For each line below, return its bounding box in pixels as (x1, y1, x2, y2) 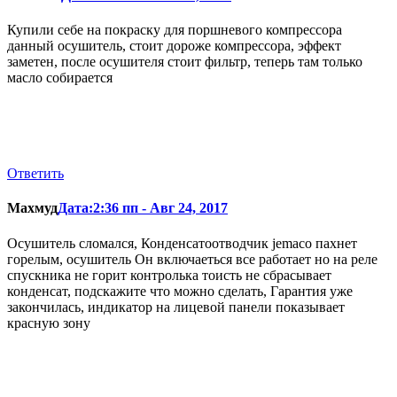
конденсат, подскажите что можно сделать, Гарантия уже (7, 283, 353, 299)
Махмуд (7, 200, 58, 216)
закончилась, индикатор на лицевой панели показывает (7, 299, 345, 315)
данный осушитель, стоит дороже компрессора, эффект (7, 38, 341, 54)
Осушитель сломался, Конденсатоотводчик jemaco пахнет (7, 235, 357, 251)
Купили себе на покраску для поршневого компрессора (7, 22, 342, 38)
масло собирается (7, 70, 113, 86)
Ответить (7, 166, 64, 182)
